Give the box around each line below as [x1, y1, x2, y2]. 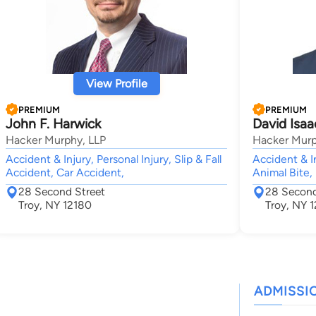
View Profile [85, 77, 147, 90]
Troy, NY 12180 [18, 198, 92, 212]
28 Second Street [18, 185, 105, 198]
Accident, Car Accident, [6, 166, 124, 179]
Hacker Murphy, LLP [6, 133, 106, 147]
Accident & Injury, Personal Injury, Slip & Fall [6, 152, 221, 166]
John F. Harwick [6, 116, 101, 132]
